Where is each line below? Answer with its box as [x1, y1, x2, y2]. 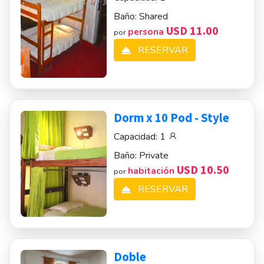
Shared [139, 10, 169, 23]
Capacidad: [114, 130, 160, 143]
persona [128, 25, 167, 38]
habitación [128, 164, 177, 177]
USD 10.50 [177, 162, 230, 177]
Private [139, 149, 169, 162]
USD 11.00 [166, 23, 219, 38]
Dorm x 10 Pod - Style [114, 110, 230, 126]
